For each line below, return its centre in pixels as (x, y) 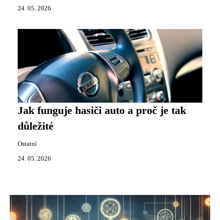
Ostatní (27, 144)
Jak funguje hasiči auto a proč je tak (102, 110)
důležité (36, 126)
